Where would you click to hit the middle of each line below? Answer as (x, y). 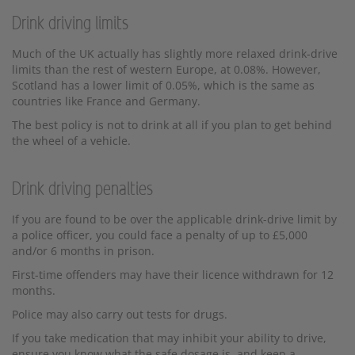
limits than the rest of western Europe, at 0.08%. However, (166, 69)
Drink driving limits (70, 23)
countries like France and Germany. (106, 101)
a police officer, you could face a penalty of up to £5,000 (160, 235)
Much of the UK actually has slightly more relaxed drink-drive (175, 53)
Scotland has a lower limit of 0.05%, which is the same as (163, 85)
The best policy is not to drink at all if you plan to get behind (172, 124)
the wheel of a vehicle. (71, 140)
